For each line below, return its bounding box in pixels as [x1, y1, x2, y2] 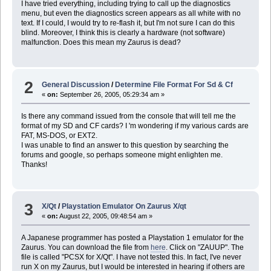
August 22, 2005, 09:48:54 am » [58, 212, 153, 220]
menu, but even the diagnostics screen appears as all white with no [21, 9, 241, 18]
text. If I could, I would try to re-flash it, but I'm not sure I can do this [21, 19, 235, 28]
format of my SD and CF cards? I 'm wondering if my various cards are [21, 121, 249, 130]
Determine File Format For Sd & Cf [115, 80, 233, 89]
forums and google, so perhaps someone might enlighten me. [21, 150, 223, 159]
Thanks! [21, 160, 47, 169]
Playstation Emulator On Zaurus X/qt [62, 202, 187, 211]
